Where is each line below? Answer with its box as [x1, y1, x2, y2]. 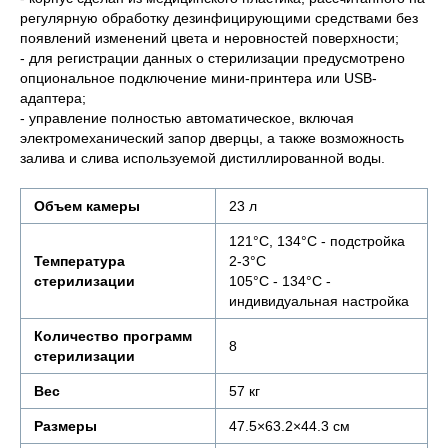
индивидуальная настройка [229, 293, 409, 309]
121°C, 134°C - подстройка [229, 233, 405, 249]
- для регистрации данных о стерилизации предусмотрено [20, 50, 405, 66]
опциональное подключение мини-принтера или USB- [20, 70, 377, 86]
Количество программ [34, 328, 192, 344]
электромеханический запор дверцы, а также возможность [20, 130, 404, 146]
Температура [34, 253, 125, 269]
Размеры [34, 418, 97, 434]
